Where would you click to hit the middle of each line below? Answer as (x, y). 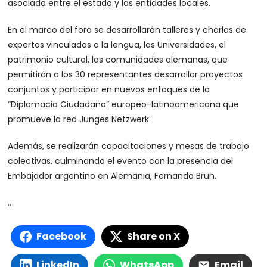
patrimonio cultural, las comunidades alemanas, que (118, 60)
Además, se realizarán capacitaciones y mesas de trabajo (129, 146)
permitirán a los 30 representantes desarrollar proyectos (125, 74)
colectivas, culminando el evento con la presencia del (121, 161)
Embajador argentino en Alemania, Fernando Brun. (112, 176)
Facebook (62, 236)
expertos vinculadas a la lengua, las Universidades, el (117, 45)
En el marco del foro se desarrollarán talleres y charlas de (127, 30)
